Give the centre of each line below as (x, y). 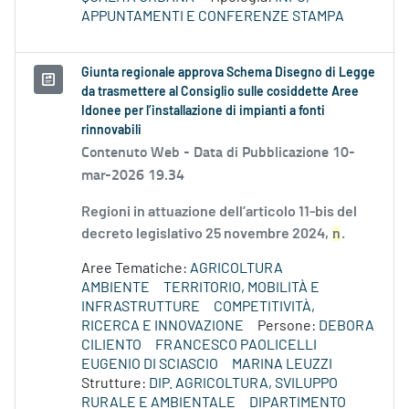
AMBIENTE (115, 288)
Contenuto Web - (137, 152)
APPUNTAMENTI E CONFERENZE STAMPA (213, 17)
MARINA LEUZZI (282, 365)
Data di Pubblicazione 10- (274, 152)
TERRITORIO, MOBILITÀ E (241, 288)
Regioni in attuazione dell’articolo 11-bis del (219, 212)
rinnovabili (111, 131)
